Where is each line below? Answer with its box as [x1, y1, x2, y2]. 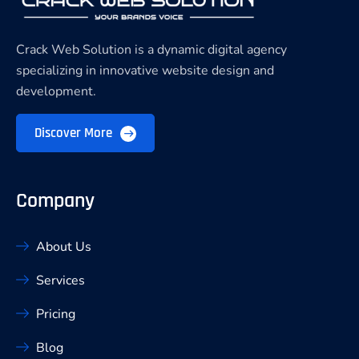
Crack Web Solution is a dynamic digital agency [16, 41, 287, 59]
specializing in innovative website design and [16, 62, 274, 80]
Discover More [34, 124, 115, 143]
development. [16, 83, 96, 101]
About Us [36, 237, 91, 256]
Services [36, 271, 85, 289]
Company [16, 188, 95, 215]
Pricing [36, 305, 75, 323]
